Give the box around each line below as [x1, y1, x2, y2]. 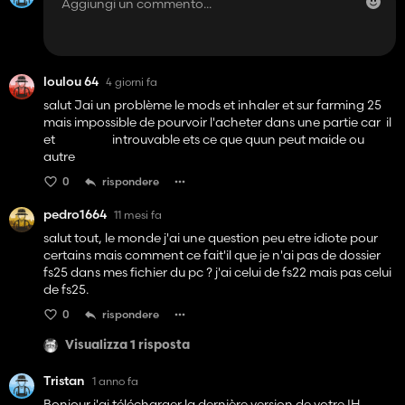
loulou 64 [43, 73, 99, 90]
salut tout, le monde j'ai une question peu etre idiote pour [43, 230, 378, 247]
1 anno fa [92, 373, 138, 388]
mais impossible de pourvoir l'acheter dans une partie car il [43, 114, 391, 131]
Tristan [43, 372, 85, 390]
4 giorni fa [106, 74, 157, 89]
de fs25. [43, 281, 89, 298]
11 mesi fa [114, 207, 162, 221]
